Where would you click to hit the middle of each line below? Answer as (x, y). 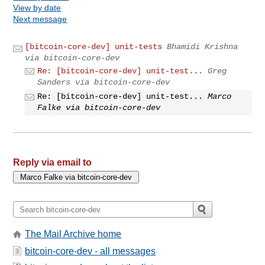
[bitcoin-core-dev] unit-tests (94, 46)
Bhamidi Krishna (203, 46)
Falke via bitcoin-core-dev (99, 108)
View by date (37, 7)
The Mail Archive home (73, 234)
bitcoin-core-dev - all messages (91, 251)
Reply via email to (53, 163)
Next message (40, 19)
